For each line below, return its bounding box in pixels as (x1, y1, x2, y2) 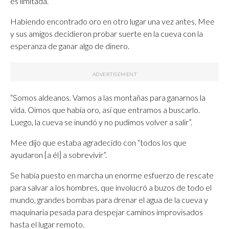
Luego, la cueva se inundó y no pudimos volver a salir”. (10, 117, 192, 127)
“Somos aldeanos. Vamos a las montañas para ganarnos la (10, 93, 205, 102)
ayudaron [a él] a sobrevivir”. (10, 150, 107, 159)
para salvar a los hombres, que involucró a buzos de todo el (10, 182, 212, 192)
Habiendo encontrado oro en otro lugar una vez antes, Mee (10, 16, 215, 26)
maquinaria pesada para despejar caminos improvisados (10, 207, 203, 217)
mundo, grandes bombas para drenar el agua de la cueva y (10, 195, 208, 204)
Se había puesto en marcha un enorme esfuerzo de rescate (10, 170, 214, 180)
